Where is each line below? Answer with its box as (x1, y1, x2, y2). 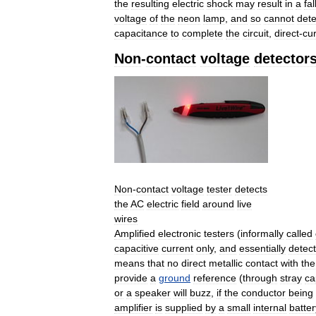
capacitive (114, 242, 159, 254)
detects (235, 183, 267, 195)
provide (114, 272, 147, 284)
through (243, 272, 277, 284)
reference (193, 272, 236, 284)
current (162, 242, 193, 254)
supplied (165, 301, 202, 313)
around (202, 197, 234, 209)
